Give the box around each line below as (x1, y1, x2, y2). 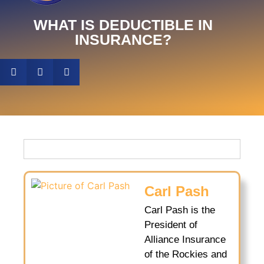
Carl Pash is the (144, 204, 215, 216)
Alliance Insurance (144, 234, 226, 245)
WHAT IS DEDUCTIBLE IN (34, 16, 213, 33)
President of (144, 219, 197, 230)
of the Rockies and (144, 249, 227, 260)
